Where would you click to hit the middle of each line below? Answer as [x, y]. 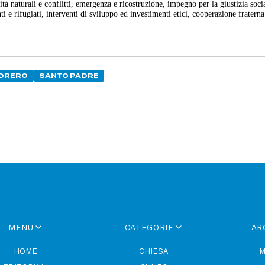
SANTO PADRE [69, 75]
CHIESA [154, 251]
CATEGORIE [149, 227]
